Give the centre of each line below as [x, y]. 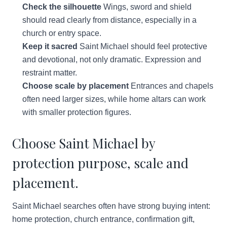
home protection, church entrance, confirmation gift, [103, 219]
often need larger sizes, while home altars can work [114, 99]
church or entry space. [62, 33]
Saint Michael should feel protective [142, 46]
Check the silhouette [62, 7]
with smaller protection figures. [77, 112]
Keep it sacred [50, 46]
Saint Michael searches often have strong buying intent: [111, 206]
